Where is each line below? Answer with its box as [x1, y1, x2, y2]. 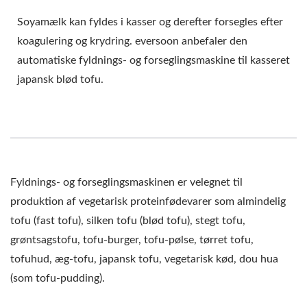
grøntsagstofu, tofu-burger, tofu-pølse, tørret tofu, [10, 234, 254, 246]
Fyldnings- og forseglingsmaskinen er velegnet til [10, 177, 243, 188]
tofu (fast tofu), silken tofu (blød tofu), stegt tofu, [10, 215, 245, 227]
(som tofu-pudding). [10, 273, 105, 284]
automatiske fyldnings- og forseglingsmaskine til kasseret [17, 55, 290, 66]
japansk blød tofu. [17, 74, 103, 86]
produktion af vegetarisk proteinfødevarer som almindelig [10, 196, 286, 208]
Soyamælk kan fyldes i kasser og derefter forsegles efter [17, 16, 283, 28]
